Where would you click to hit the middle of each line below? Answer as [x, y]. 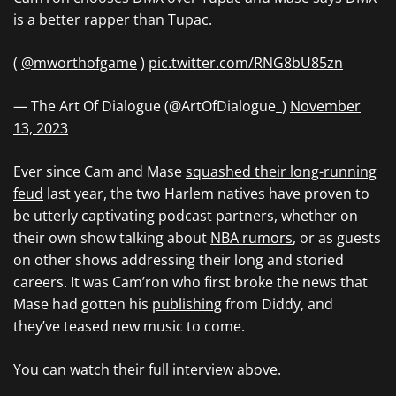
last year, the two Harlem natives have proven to [206, 194]
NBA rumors [251, 238]
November [325, 106]
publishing [187, 304]
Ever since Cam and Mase [99, 171]
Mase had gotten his [83, 304]
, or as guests [337, 238]
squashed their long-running [281, 171]
